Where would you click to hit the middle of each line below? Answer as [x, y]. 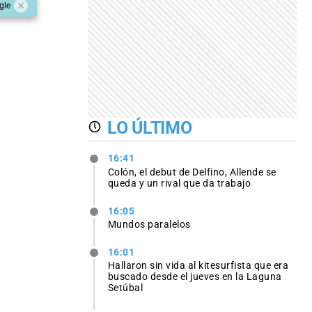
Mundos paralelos [149, 224]
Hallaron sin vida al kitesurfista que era [198, 265]
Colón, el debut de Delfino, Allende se [192, 172]
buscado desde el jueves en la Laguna [195, 276]
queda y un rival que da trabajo [179, 183]
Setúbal [125, 287]
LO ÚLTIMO [150, 127]
